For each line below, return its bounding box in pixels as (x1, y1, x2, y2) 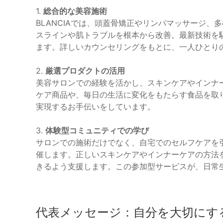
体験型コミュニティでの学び (45, 125, 149, 136)
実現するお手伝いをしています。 (36, 102, 155, 112)
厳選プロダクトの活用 (45, 66, 125, 76)
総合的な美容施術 (43, 6, 107, 16)
